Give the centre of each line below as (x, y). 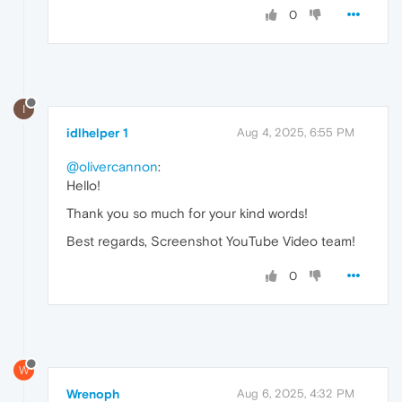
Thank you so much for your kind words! (187, 214)
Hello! (83, 186)
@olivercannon (112, 167)
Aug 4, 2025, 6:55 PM (296, 133)
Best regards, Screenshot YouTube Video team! (211, 241)
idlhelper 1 (97, 133)
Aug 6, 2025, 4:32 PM (296, 393)
